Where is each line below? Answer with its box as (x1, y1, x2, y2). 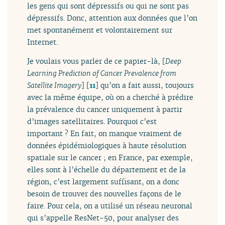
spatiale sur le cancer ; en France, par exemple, (27, 153, 193, 163)
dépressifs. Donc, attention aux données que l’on (27, 13, 198, 23)
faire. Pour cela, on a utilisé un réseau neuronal (27, 201, 193, 211)
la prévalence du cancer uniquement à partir (27, 104, 183, 115)
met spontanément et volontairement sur (27, 25, 173, 35)
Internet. (27, 37, 58, 47)
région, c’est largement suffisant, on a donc (27, 177, 180, 187)
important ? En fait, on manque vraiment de (27, 129, 182, 139)
